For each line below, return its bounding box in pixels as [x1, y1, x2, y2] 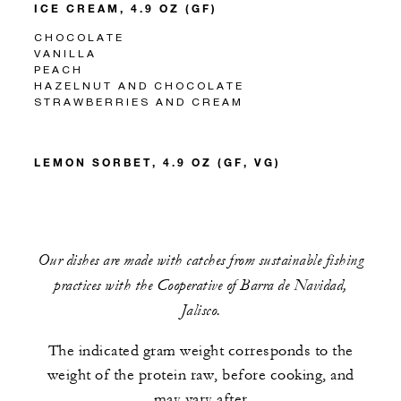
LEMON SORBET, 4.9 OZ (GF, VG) [34, 154, 281, 169]
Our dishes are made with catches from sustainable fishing [37, 250, 364, 269]
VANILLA [34, 46, 97, 60]
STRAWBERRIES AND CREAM [34, 94, 243, 108]
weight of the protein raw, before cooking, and [47, 365, 354, 384]
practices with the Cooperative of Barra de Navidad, [54, 275, 347, 294]
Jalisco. [180, 300, 221, 320]
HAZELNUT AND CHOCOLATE [34, 78, 244, 92]
